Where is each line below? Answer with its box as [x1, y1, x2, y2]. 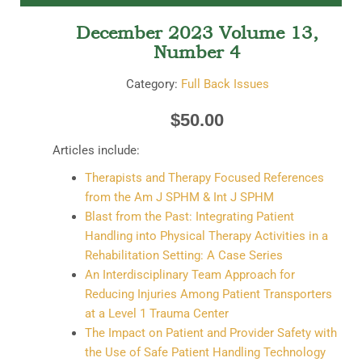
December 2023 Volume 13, [76, 21, 318, 43]
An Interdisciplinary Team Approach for [85, 267, 295, 282]
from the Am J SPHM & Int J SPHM [85, 189, 274, 204]
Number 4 [154, 40, 241, 62]
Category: [125, 76, 181, 91]
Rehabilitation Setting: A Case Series [85, 247, 283, 263]
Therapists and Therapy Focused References [85, 170, 324, 185]
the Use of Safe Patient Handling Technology [85, 344, 326, 360]
